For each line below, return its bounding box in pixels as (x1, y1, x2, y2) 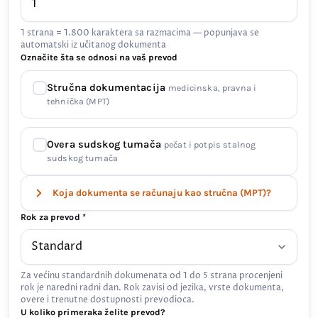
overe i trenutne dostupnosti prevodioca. (21, 293, 194, 306)
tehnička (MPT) (47, 96, 110, 106)
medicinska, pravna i (168, 82, 257, 93)
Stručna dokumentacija (47, 81, 169, 94)
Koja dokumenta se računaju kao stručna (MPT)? (53, 187, 271, 198)
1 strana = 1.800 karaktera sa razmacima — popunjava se (21, 26, 259, 39)
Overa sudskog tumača (47, 138, 165, 150)
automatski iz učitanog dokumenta (21, 38, 166, 51)
